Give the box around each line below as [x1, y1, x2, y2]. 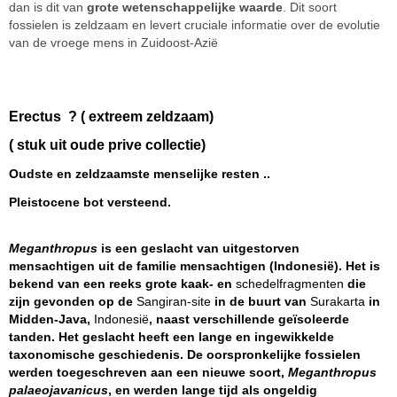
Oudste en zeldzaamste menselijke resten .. [9, 167, 270, 181]
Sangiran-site [136, 294, 211, 308]
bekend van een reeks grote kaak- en [9, 276, 236, 291]
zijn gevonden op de [9, 294, 136, 308]
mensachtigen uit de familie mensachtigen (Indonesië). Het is [9, 259, 380, 273]
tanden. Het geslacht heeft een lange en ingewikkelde [9, 330, 334, 344]
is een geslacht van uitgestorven [97, 241, 300, 255]
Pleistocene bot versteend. [9, 195, 171, 209]
